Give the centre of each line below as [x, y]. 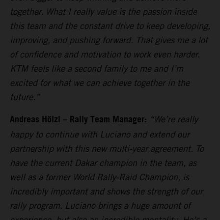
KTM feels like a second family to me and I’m [96, 69]
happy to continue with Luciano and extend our [100, 135]
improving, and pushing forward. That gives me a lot [109, 40]
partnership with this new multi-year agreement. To [107, 149]
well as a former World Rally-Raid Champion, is [99, 177]
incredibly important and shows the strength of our [106, 192]
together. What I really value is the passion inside [103, 12]
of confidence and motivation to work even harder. [105, 55]
